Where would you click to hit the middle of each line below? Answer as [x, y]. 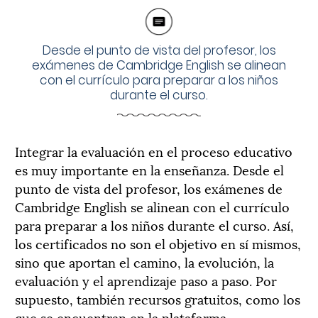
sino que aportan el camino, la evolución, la [144, 261]
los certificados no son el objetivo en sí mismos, [158, 243]
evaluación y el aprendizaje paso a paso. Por [146, 280]
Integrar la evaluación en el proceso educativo [154, 150]
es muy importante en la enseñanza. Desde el [149, 169]
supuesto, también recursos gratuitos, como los [158, 298]
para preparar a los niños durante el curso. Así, [154, 224]
